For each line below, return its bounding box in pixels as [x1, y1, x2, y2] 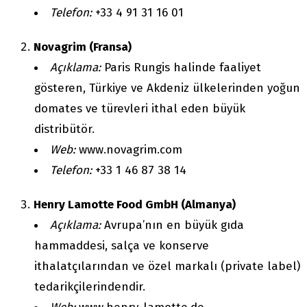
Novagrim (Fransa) [34, 40, 132, 55]
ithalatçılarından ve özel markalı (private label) [34, 259, 300, 274]
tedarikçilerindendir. [34, 280, 145, 295]
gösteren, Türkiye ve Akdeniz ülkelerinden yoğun [34, 81, 300, 96]
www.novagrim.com [75, 143, 182, 158]
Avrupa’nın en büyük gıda [101, 218, 244, 233]
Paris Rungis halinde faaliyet [101, 60, 261, 75]
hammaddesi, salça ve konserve [34, 238, 209, 254]
